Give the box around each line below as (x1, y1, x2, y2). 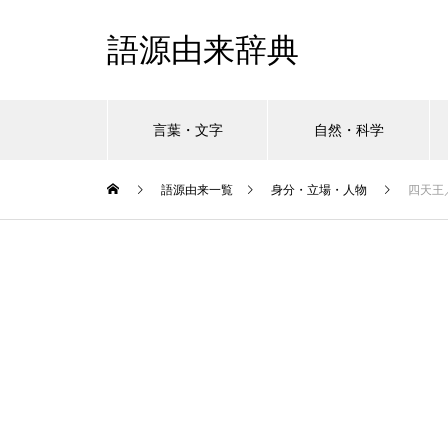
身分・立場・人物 (271, 183, 367, 197)
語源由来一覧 (161, 183, 233, 197)
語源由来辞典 (107, 32, 299, 68)
